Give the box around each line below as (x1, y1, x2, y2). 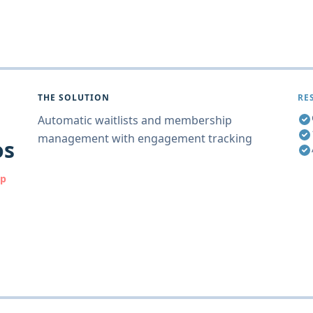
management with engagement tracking (38, 131, 252, 146)
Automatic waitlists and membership (38, 112, 232, 128)
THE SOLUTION (38, 92, 110, 103)
